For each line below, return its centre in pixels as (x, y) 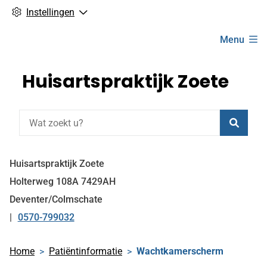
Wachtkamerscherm (180, 251)
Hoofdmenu (53, 32)
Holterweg (32, 181)
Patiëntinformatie (86, 251)
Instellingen (50, 12)
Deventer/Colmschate (56, 199)
